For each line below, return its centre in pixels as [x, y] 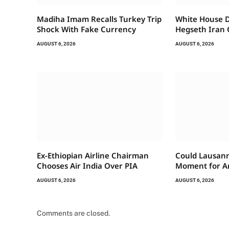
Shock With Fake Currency [86, 29]
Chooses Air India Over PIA [87, 166]
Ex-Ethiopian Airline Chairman [93, 156]
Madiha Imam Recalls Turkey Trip [99, 19]
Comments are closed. [73, 213]
